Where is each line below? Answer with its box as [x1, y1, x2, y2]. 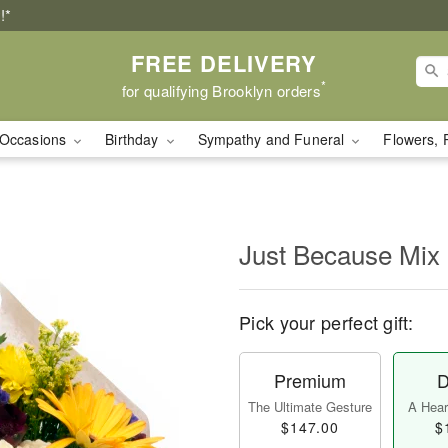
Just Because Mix [239, 235, 440, 272]
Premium [274, 367, 346, 393]
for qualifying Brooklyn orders [121, 79, 321, 101]
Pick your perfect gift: [239, 309, 413, 335]
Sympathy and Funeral [197, 129, 349, 149]
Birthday [105, 129, 163, 149]
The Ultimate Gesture [248, 397, 372, 416]
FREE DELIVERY [130, 46, 318, 79]
